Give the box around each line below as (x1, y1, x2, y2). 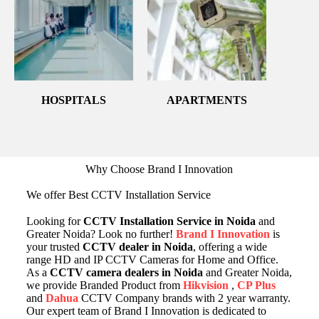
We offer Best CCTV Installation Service (26, 188, 211, 201)
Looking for (26, 214, 83, 227)
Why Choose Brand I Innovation (85, 162, 234, 175)
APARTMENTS (167, 93, 248, 106)
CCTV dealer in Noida (82, 240, 193, 253)
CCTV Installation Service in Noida (83, 214, 256, 227)
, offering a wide (192, 240, 267, 253)
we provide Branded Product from (26, 278, 183, 291)
